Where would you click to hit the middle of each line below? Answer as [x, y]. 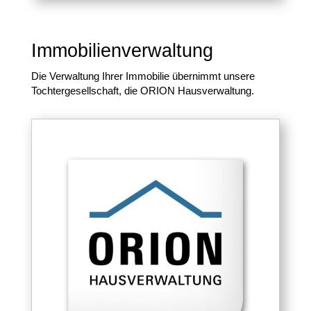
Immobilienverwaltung [122, 51]
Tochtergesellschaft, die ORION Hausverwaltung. [142, 91]
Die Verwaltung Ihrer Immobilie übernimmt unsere [143, 76]
